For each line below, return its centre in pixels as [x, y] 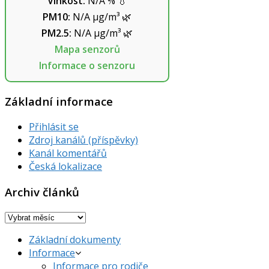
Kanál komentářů [68, 153]
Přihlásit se [54, 126]
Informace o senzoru [87, 66]
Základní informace [59, 101]
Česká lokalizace [65, 166]
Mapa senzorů [87, 50]
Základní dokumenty [75, 240]
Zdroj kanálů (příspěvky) [83, 140]
